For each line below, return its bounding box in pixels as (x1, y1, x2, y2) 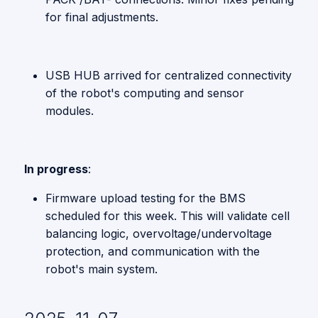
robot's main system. (45, 262, 158, 276)
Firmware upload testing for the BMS (45, 191, 246, 205)
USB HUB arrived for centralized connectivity (45, 68, 292, 82)
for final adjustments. (45, 10, 158, 24)
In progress (24, 162, 88, 176)
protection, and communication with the (45, 244, 260, 258)
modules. (45, 104, 94, 118)
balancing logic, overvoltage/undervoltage (45, 226, 272, 241)
